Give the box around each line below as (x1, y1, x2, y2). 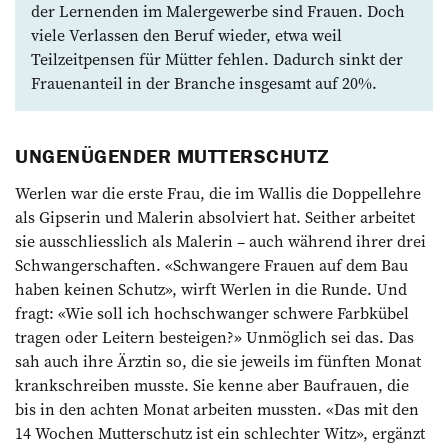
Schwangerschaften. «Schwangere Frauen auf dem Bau (15, 253, 408, 276)
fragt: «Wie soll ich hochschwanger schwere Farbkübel (15, 301, 409, 324)
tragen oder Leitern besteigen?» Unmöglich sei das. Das (15, 325, 414, 348)
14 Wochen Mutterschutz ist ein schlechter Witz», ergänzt (15, 421, 425, 444)
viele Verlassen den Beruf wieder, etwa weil (31, 23, 342, 46)
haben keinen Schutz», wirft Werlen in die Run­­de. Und (15, 277, 407, 300)
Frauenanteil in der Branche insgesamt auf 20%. (31, 71, 377, 94)
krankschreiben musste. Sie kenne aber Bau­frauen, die (15, 373, 409, 396)
